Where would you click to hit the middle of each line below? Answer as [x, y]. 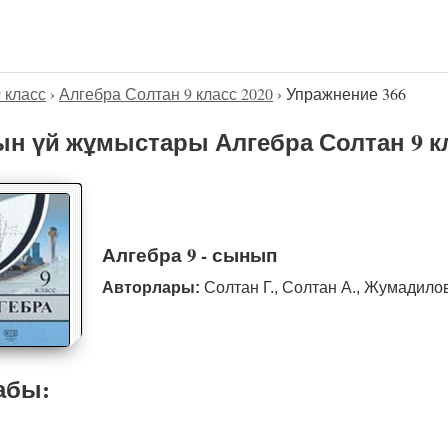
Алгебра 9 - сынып [189, 254]
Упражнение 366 [346, 93]
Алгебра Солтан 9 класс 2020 [166, 93]
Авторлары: [150, 288]
